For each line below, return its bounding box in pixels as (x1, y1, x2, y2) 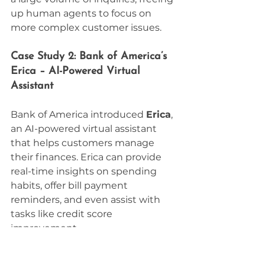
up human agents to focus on (11, 8, 154, 20)
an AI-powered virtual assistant (11, 123, 159, 135)
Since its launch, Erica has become (11, 251, 176, 263)
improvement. (11, 222, 79, 234)
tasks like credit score (11, 208, 115, 220)
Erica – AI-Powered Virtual (11, 66, 144, 77)
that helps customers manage (11, 137, 157, 149)
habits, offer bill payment (11, 180, 130, 192)
